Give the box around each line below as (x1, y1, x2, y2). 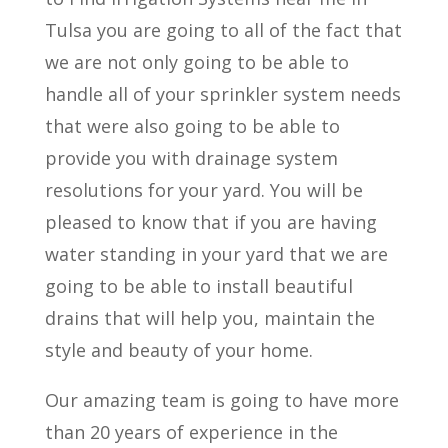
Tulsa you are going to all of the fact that (44, 17, 402, 42)
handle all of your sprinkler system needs (44, 81, 401, 106)
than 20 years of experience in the (44, 419, 338, 444)
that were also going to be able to (44, 113, 340, 138)
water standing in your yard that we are (44, 241, 388, 266)
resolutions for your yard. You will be (44, 177, 363, 202)
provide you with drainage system (44, 145, 338, 170)
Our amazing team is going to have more (44, 387, 399, 412)
